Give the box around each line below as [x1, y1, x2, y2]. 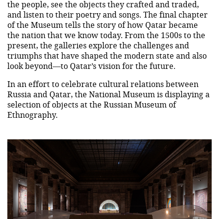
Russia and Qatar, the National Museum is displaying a [7, 89, 210, 100]
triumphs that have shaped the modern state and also [7, 50, 207, 61]
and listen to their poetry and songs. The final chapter [7, 9, 208, 20]
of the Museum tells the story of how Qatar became [7, 20, 198, 30]
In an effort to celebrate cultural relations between [7, 79, 198, 89]
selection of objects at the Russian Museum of [7, 99, 176, 110]
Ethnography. [7, 109, 58, 120]
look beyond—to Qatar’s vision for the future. [7, 61, 175, 71]
